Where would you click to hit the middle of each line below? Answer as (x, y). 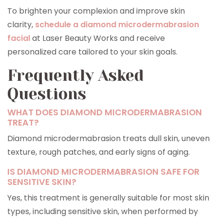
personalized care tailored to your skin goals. (92, 52)
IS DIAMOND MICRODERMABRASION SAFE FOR (103, 172)
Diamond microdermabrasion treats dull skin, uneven (109, 138)
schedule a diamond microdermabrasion (117, 25)
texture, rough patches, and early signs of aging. (99, 152)
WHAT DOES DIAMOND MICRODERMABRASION (105, 112)
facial (19, 38)
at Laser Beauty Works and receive (98, 38)
